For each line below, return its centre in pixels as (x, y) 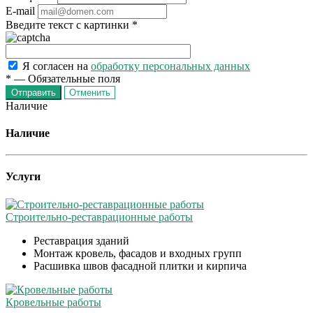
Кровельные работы (53, 302)
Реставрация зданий (81, 240)
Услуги (23, 177)
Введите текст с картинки (69, 24)
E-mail (20, 10)
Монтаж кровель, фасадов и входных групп (138, 253)
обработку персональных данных (170, 66)
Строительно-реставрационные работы (99, 217)
